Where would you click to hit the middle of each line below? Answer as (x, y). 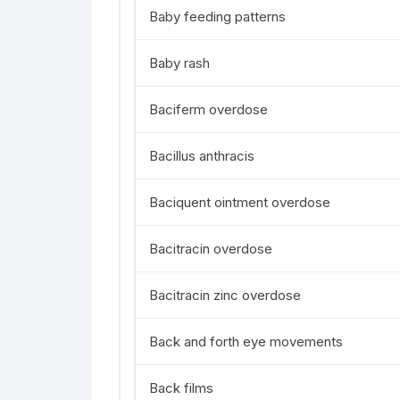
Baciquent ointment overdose (240, 202)
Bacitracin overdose (211, 249)
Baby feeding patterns (217, 17)
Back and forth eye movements (246, 342)
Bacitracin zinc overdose (225, 295)
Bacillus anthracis (202, 156)
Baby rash (179, 63)
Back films (181, 388)
